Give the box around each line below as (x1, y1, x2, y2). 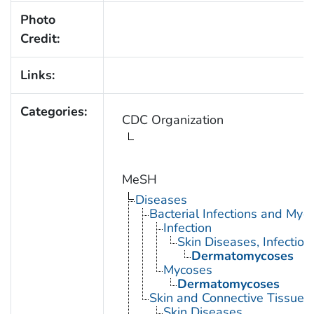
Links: (20, 66, 55, 83)
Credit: (20, 29, 60, 47)
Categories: (20, 102, 87, 120)
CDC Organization (121, 111, 224, 128)
